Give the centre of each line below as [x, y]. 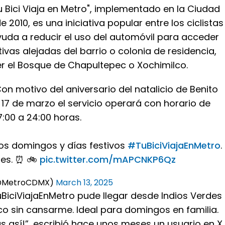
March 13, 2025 [84, 183]
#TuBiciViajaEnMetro [174, 145]
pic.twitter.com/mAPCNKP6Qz [108, 159]
